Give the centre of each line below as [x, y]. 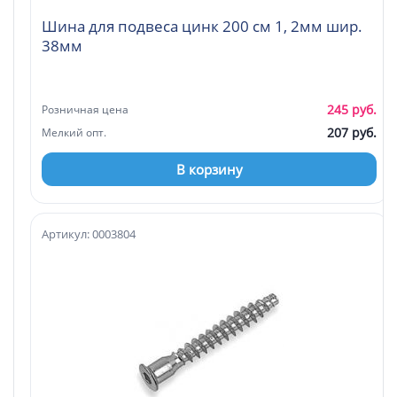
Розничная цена [85, 109]
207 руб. [352, 132]
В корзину [209, 169]
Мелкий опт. [74, 132]
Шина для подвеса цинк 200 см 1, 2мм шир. [202, 26]
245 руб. [352, 109]
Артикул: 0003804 [89, 234]
